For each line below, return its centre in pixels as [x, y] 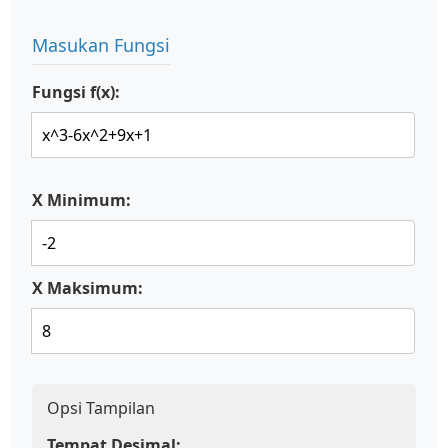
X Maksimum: [87, 288]
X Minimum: [81, 200]
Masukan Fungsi [101, 45]
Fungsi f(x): [76, 92]
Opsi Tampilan [101, 408]
